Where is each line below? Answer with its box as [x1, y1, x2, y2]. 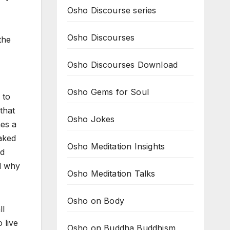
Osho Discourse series [67, 5, 157, 15]
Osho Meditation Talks [67, 168, 156, 179]
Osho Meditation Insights [67, 141, 165, 151]
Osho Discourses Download [67, 60, 178, 70]
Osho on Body [67, 196, 124, 206]
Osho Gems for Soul [67, 87, 149, 97]
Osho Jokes [67, 114, 115, 124]
